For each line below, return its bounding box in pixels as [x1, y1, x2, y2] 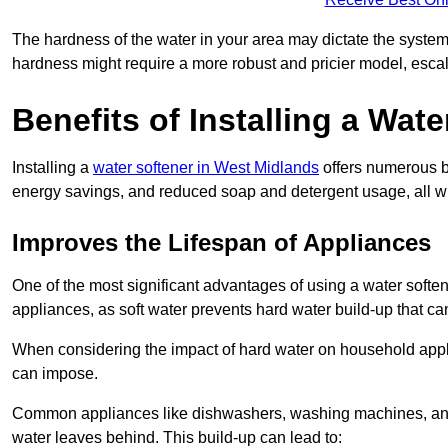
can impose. [12, 364, 98, 382]
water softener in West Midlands [93, 158, 319, 176]
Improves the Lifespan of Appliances [12, 228, 431, 256]
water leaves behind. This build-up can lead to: [12, 428, 342, 446]
